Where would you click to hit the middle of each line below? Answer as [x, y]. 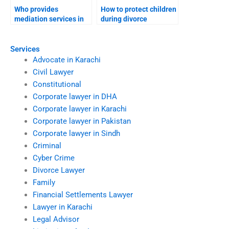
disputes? [117, 28]
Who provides [36, 9]
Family [44, 183]
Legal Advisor [56, 220]
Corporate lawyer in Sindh [76, 134]
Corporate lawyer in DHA [75, 97]
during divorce [124, 19]
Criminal [47, 146]
